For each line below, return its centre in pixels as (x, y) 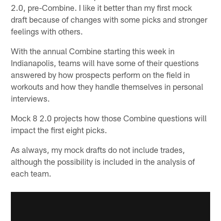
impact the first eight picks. (59, 129)
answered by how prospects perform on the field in (101, 74)
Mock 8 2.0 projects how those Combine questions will (109, 118)
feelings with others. (47, 31)
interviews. (31, 98)
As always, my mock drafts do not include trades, (98, 149)
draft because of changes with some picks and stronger (109, 19)
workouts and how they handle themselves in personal (107, 86)
